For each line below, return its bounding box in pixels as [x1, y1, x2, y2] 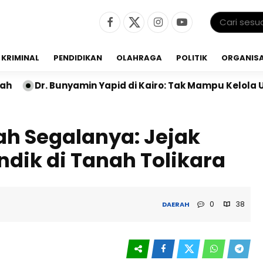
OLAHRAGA [116, 52, 162, 63]
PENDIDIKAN [53, 52, 102, 63]
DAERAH [162, 200, 190, 209]
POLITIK [176, 52, 207, 63]
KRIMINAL [1, 52, 39, 63]
